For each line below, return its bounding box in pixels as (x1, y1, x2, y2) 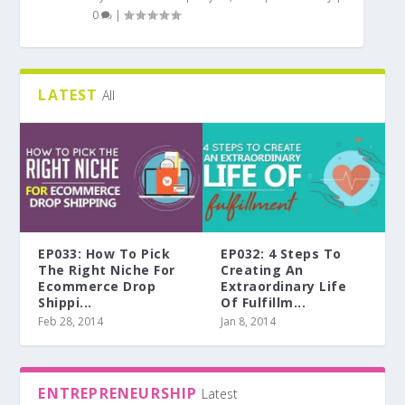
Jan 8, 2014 (221, 313, 276, 329)
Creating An (221, 260, 304, 278)
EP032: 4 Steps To (221, 244, 342, 262)
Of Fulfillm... (221, 293, 306, 311)
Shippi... (38, 293, 92, 311)
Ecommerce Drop (38, 277, 156, 295)
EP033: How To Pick (38, 244, 171, 262)
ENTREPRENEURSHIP (38, 382, 198, 403)
